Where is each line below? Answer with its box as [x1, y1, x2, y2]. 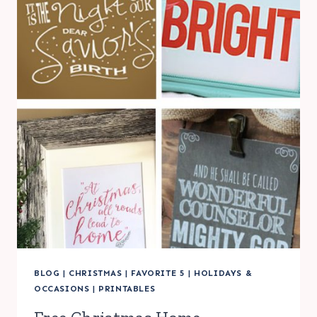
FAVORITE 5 [131, 267, 185, 278]
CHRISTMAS [69, 267, 122, 278]
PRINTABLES [98, 283, 156, 294]
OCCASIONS [34, 283, 90, 294]
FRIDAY [95, 50, 137, 64]
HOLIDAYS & [194, 267, 253, 278]
